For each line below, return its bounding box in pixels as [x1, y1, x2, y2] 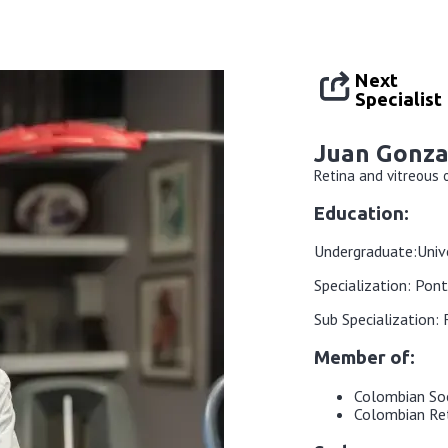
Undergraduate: [314, 241, 417, 262]
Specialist [355, 89, 442, 110]
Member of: [314, 347, 415, 369]
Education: [314, 202, 409, 224]
